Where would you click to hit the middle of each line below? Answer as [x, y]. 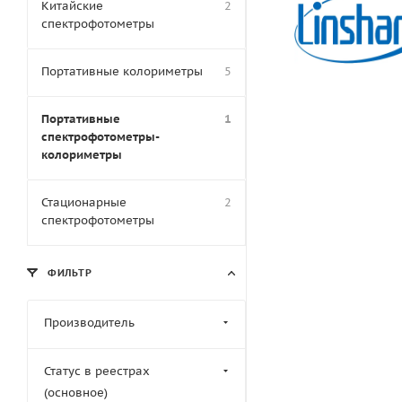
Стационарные [84, 202]
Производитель [89, 322]
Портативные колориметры [122, 71]
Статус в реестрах [97, 371]
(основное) [76, 392]
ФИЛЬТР [68, 272]
